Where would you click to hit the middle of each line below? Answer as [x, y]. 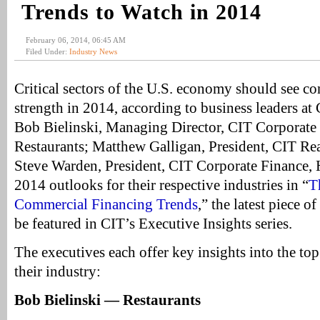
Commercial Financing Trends [106, 204]
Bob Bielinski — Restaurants [107, 300]
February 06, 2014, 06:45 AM [76, 40]
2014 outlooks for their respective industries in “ [161, 185]
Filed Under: [47, 51]
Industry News [93, 51]
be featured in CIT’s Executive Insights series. [153, 224]
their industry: [57, 271]
